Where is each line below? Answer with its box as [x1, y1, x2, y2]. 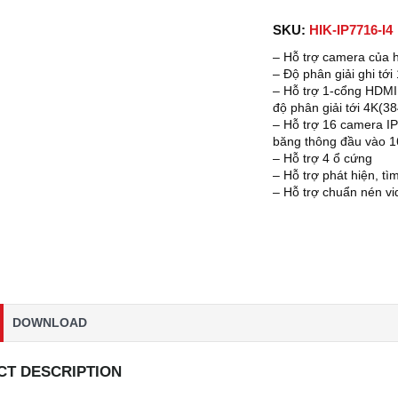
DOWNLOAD [12, 315, 87, 330]
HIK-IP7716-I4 [309, 22, 394, 37]
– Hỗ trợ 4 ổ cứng [273, 151, 373, 165]
